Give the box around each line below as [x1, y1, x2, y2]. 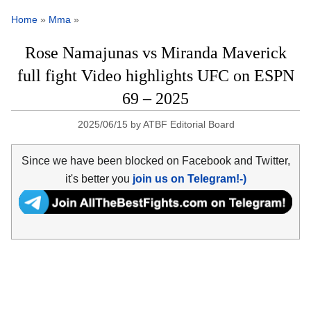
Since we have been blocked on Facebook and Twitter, [21, 154, 290, 167]
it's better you [65, 172, 133, 185]
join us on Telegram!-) [132, 172, 246, 185]
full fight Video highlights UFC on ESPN [17, 67, 294, 85]
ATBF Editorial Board [143, 119, 235, 131]
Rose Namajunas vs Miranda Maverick [24, 44, 287, 62]
